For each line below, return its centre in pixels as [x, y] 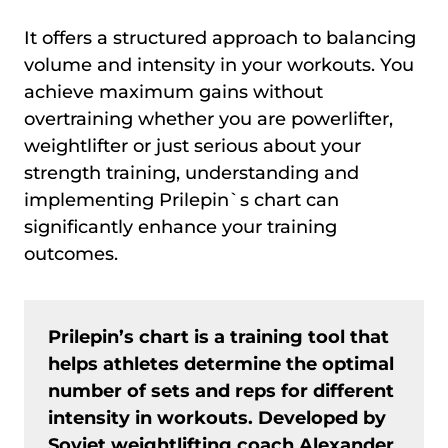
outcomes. [71, 254]
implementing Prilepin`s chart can [181, 200]
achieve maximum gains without [173, 92]
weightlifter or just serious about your [192, 146]
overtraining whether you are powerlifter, [208, 119]
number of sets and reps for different [221, 391]
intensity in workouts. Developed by [217, 418]
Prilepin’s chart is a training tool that [218, 337]
